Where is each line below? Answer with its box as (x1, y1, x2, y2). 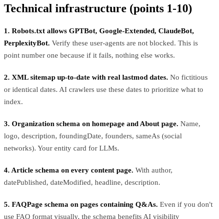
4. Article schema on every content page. (4, 166, 133, 174)
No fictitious (168, 73, 208, 81)
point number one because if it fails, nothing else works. (4, 51, 175, 59)
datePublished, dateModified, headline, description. (4, 178, 160, 186)
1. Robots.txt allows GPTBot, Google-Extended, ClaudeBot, (4, 26, 194, 35)
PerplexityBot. (4, 39, 50, 47)
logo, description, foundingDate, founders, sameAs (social (4, 131, 182, 140)
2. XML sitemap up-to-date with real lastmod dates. (4, 73, 168, 81)
